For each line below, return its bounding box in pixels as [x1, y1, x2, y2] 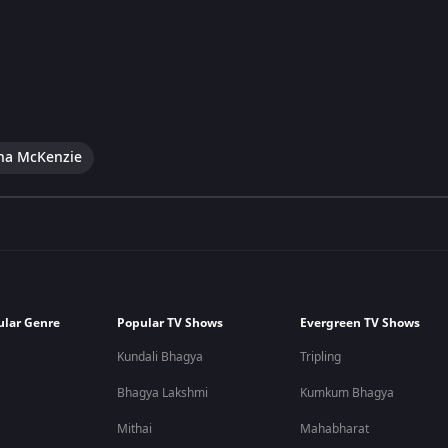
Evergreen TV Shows [300, 314, 421, 332]
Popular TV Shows [117, 314, 224, 332]
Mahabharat [300, 420, 370, 438]
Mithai [117, 420, 153, 438]
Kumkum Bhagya [300, 384, 395, 402]
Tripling [300, 348, 342, 366]
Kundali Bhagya [117, 348, 204, 366]
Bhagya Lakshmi [117, 384, 209, 402]
